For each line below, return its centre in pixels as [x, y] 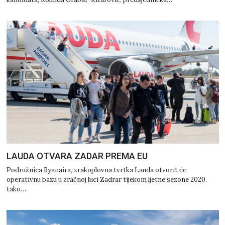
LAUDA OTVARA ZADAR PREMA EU [77, 156]
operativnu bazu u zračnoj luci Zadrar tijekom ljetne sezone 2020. [106, 180]
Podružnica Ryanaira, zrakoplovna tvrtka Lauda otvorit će [96, 170]
